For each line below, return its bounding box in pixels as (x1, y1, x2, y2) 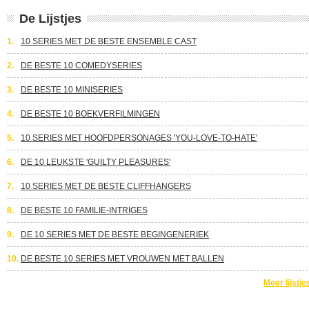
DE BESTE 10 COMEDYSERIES (21, 61, 142, 70)
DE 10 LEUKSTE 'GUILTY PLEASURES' (21, 157, 170, 167)
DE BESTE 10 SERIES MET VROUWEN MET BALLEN (21, 254, 224, 263)
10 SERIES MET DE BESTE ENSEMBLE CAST (21, 37, 197, 46)
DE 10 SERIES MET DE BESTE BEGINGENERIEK (21, 230, 209, 239)
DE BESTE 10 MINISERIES (21, 85, 123, 94)
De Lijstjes (19, 12, 81, 26)
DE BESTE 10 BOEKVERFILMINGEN (21, 109, 160, 119)
